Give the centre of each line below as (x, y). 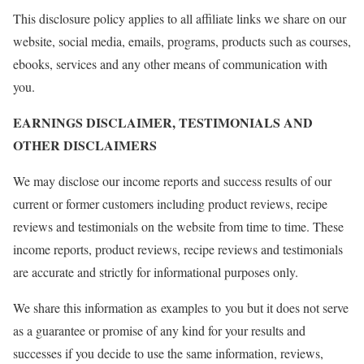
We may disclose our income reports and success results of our (172, 181)
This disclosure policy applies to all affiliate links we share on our (180, 18)
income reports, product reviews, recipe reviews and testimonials (178, 249)
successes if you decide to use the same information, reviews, (168, 353)
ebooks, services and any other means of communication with (170, 64)
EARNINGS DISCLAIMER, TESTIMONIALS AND (163, 122)
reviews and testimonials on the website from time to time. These (178, 226)
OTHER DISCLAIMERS (85, 145)
